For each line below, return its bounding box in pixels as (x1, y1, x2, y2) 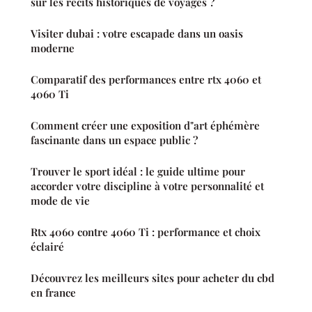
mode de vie (31, 193, 90, 208)
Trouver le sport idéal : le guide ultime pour (31, 164, 245, 178)
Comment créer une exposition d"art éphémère (31, 118, 260, 132)
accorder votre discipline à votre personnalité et (31, 178, 264, 193)
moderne (31, 40, 75, 55)
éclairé (31, 239, 64, 253)
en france (31, 285, 76, 299)
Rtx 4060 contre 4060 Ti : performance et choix (31, 224, 260, 239)
